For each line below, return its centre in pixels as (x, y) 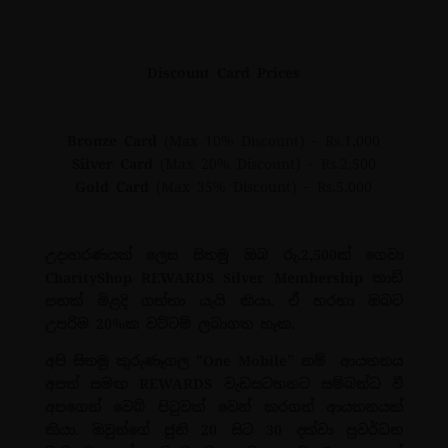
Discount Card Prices (224, 72)
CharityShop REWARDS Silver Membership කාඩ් (224, 277)
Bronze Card (112, 140)
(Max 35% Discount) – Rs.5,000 (261, 186)
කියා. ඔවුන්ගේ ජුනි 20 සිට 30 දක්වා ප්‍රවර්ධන (224, 429)
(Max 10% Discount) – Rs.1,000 (269, 140)
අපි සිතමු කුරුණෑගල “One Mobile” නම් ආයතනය (224, 360)
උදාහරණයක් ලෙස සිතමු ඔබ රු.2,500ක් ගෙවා (224, 254)
